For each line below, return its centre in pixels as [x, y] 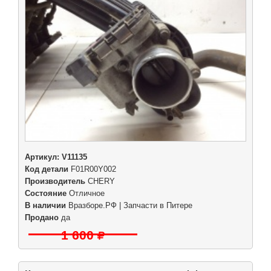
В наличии [45, 205]
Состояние [46, 193]
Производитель [55, 181]
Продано [42, 217]
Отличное [86, 193]
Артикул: [43, 157]
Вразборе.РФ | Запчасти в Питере [130, 205]
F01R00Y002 [92, 169]
